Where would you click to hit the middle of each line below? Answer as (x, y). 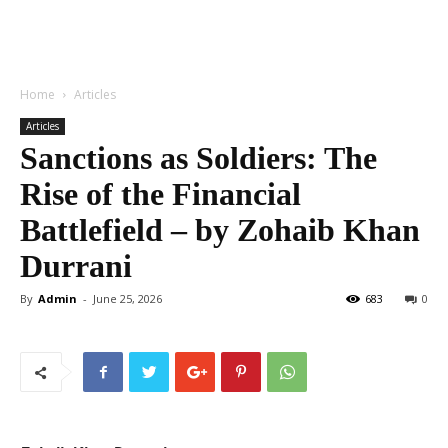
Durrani (76, 266)
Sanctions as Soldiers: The (198, 158)
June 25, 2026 (127, 298)
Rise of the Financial (160, 194)
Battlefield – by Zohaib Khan (220, 230)
